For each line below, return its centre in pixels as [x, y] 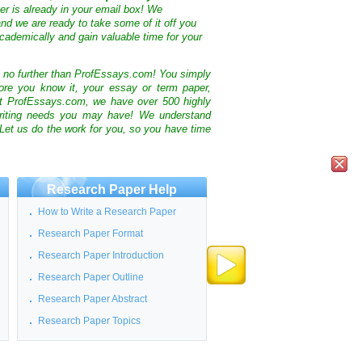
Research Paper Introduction [101, 255]
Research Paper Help [112, 189]
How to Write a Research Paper [107, 211]
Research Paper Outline [91, 277]
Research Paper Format [90, 233]
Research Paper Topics [89, 320]
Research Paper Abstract [93, 299]
